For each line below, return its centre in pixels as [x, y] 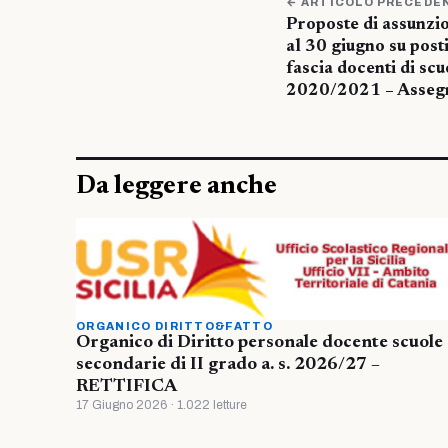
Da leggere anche [176, 186]
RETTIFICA [126, 387]
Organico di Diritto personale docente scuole [259, 343]
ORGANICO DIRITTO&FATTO [175, 326]
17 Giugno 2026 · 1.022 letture [161, 405]
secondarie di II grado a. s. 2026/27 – [228, 365]
